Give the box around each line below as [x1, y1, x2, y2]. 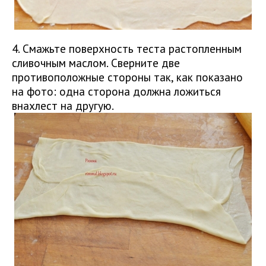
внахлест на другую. [12, 98, 114, 113]
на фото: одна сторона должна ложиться [12, 84, 221, 99]
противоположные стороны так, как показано [12, 69, 243, 85]
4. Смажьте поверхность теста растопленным [12, 41, 242, 56]
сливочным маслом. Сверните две [12, 55, 180, 71]
